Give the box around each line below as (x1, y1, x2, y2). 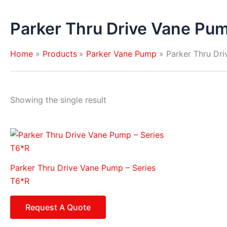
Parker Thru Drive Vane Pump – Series (10, 163, 156, 173)
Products (42, 49, 77, 59)
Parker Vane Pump (86, 49, 157, 59)
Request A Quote (25, 202, 91, 213)
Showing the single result (10, 95, 106, 105)
